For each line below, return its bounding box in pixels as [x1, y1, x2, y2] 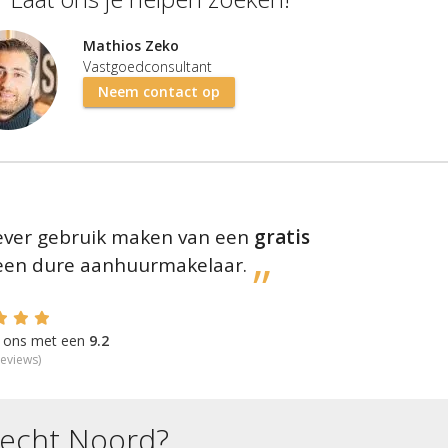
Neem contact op [98, 81, 221, 101]
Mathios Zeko [83, 35, 180, 55]
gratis [253, 223, 310, 250]
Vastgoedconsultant [83, 56, 213, 76]
